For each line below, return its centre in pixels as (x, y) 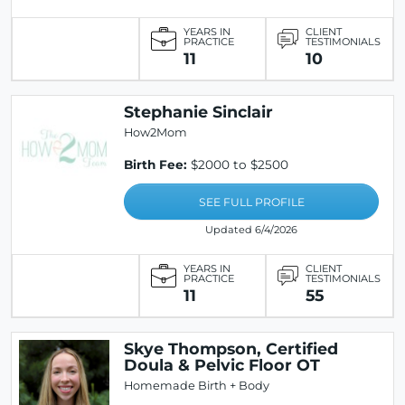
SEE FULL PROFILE (251, 202)
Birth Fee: (155, 165)
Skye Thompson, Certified (231, 348)
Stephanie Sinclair (198, 112)
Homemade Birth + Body (197, 386)
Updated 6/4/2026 (251, 230)
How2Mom (155, 132)
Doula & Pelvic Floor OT (222, 365)
